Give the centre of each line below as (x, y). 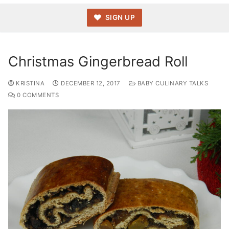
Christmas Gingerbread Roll (98, 61)
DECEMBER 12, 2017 (91, 83)
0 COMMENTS (37, 95)
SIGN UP (119, 17)
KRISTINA (29, 83)
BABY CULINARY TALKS (172, 83)
